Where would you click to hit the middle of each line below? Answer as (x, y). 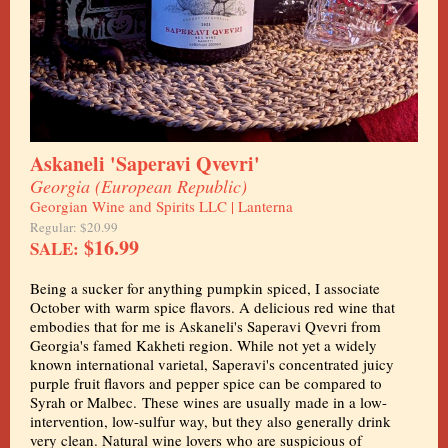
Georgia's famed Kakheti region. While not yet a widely (203, 345)
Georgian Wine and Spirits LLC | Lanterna (161, 206)
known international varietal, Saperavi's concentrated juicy (212, 364)
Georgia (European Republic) (138, 186)
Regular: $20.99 (74, 227)
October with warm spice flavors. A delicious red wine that (212, 307)
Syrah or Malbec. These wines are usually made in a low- (208, 402)
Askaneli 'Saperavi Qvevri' (145, 163)
